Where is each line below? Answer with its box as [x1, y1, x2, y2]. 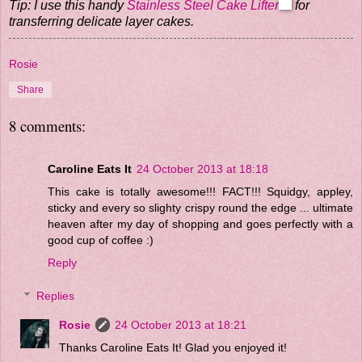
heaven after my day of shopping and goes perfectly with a [48, 217, 353, 230]
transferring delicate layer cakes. [9, 15, 194, 29]
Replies [36, 289, 75, 303]
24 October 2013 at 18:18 [137, 162, 268, 175]
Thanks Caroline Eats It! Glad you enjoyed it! [59, 341, 288, 355]
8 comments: [9, 116, 86, 137]
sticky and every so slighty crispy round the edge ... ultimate [48, 200, 353, 214]
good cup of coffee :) [48, 233, 154, 246]
